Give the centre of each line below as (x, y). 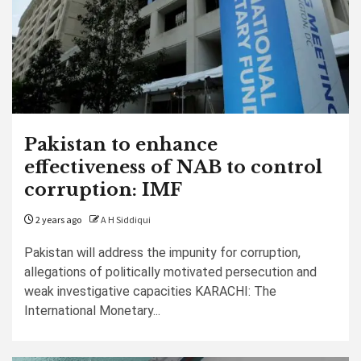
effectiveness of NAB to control (173, 167)
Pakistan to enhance (121, 145)
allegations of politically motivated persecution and (170, 272)
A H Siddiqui (126, 220)
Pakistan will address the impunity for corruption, (162, 253)
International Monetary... (92, 311)
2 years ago (58, 220)
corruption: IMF (103, 190)
